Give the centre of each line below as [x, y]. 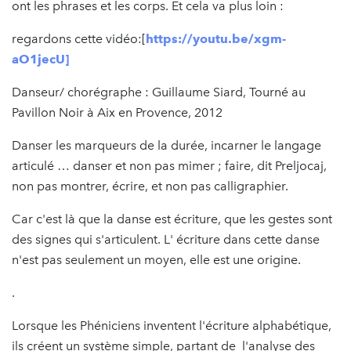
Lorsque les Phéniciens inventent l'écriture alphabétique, [172, 325]
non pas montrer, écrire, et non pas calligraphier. [150, 186]
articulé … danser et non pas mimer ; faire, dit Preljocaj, [169, 165]
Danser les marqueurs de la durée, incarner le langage [166, 145]
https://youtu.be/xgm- [216, 38]
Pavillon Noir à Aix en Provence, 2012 [117, 112]
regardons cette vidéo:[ [79, 38]
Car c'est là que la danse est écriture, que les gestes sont [172, 219]
